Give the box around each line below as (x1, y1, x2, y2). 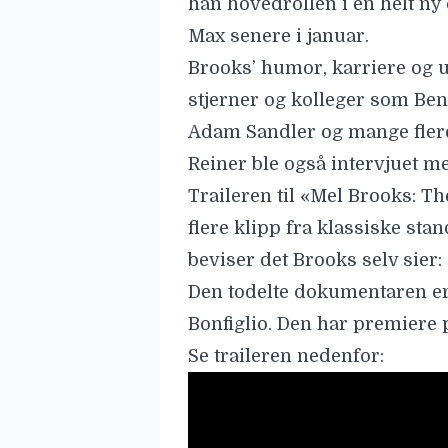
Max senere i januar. (188, 26, 369, 46)
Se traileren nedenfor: (188, 346, 384, 366)
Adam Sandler (188, 122, 316, 142)
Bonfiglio (188, 314, 268, 334)
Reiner (188, 154, 247, 174)
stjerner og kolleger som (188, 90, 414, 110)
